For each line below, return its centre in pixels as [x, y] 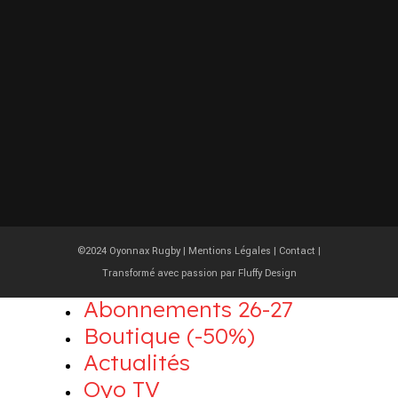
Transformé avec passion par [170, 273]
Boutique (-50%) [169, 335]
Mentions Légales [230, 251]
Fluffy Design [267, 273]
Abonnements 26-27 [188, 309]
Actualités [137, 362]
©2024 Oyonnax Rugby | [133, 251]
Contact [297, 251]
